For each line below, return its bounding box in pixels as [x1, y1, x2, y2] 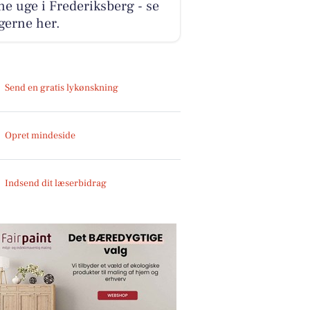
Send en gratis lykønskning [5, 81, 119, 94]
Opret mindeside [5, 129, 76, 142]
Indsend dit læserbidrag [5, 176, 107, 190]
